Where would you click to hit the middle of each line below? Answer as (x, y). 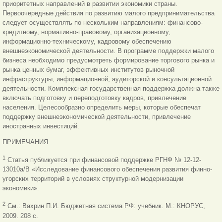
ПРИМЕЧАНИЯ (25, 142)
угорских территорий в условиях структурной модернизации (93, 179)
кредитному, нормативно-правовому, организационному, (86, 32)
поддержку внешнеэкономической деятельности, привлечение (97, 117)
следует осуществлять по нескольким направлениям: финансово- (103, 23)
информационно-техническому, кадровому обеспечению (87, 42)
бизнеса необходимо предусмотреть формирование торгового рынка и (109, 60)
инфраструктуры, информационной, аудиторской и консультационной (107, 79)
